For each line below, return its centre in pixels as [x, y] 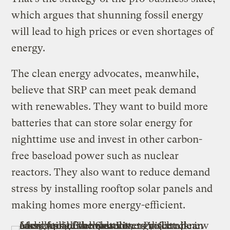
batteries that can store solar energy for [102, 123]
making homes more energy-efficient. [100, 205]
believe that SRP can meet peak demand [104, 90]
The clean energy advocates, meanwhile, [106, 73]
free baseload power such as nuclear [95, 156]
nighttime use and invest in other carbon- [107, 139]
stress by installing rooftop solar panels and [112, 188]
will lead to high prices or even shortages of [113, 31]
